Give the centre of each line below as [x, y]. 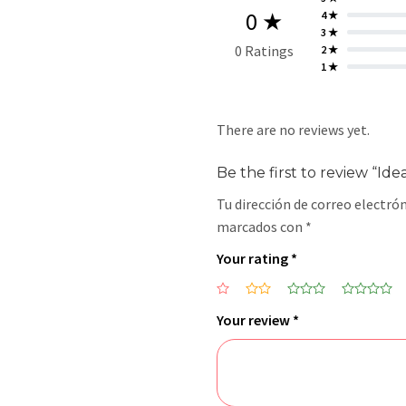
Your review [254, 320]
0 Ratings [264, 50]
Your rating [253, 259]
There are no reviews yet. [293, 130]
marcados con [261, 227]
